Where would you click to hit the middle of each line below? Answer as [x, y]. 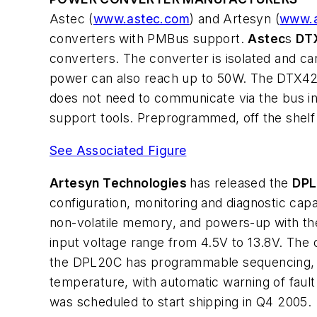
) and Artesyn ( [235, 19]
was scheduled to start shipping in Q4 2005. [181, 301]
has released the [241, 183]
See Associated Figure [118, 150]
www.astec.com [142, 19]
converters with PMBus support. [149, 39]
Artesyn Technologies [120, 183]
